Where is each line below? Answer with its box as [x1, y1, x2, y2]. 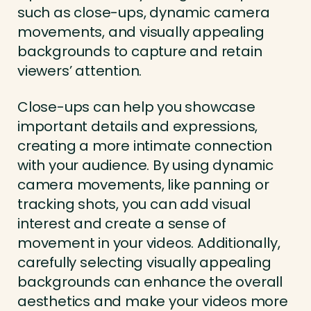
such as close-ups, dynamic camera [17, 3, 270, 23]
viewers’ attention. [17, 61, 142, 81]
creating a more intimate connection [17, 136, 272, 156]
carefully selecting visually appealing [17, 253, 271, 273]
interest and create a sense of [17, 214, 226, 234]
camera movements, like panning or [17, 175, 269, 195]
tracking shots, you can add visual [17, 194, 251, 215]
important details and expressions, [17, 117, 258, 137]
